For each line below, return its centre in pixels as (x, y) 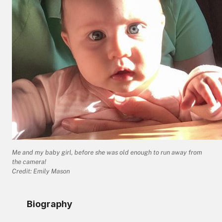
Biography (50, 204)
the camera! (29, 162)
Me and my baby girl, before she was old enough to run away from (107, 152)
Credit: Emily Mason (41, 171)
